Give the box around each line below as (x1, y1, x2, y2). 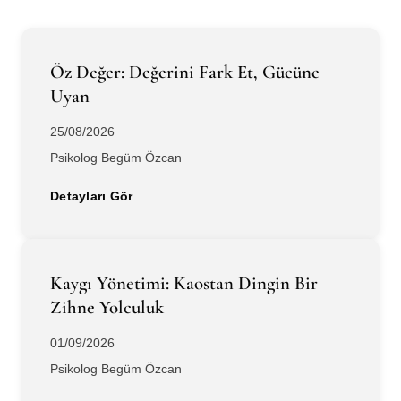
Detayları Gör (50, 189, 133, 204)
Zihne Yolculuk (50, 296, 164, 320)
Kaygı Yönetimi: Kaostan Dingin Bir (50, 272, 318, 295)
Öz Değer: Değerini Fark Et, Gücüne (50, 61, 320, 84)
